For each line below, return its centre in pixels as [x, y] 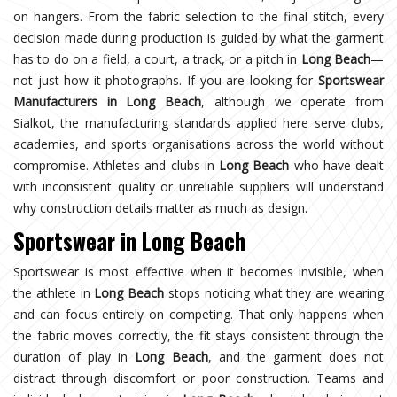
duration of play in [74, 356]
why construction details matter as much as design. [160, 207]
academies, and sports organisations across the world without [198, 144]
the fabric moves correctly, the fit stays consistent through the [198, 335]
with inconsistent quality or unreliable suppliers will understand [198, 186]
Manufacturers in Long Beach [108, 101]
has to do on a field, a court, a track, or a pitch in [157, 58]
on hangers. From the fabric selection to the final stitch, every [198, 16]
